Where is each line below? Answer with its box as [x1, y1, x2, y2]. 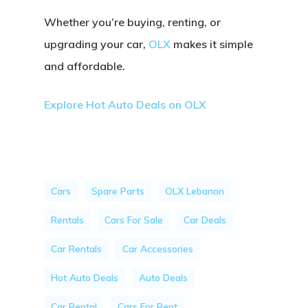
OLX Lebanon [165, 185, 224, 197]
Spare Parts [91, 185, 144, 197]
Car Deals [184, 214, 226, 226]
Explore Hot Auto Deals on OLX [44, 98, 206, 111]
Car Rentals [51, 243, 102, 255]
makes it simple [173, 37, 253, 51]
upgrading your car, [44, 37, 148, 51]
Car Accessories [122, 243, 193, 255]
